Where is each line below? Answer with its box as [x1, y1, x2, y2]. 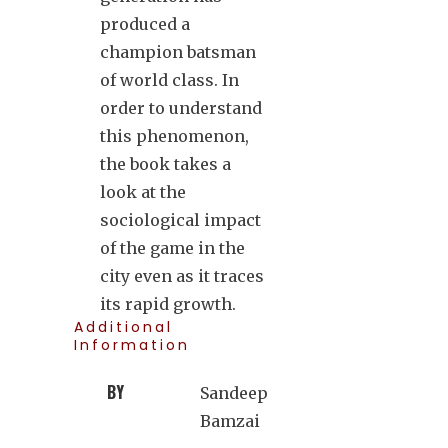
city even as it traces [100, 265, 264, 286]
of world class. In [100, 69, 239, 90]
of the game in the [100, 237, 245, 258]
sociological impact [100, 209, 261, 230]
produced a [100, 13, 190, 34]
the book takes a [100, 153, 231, 174]
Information [74, 334, 190, 355]
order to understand [100, 97, 262, 118]
